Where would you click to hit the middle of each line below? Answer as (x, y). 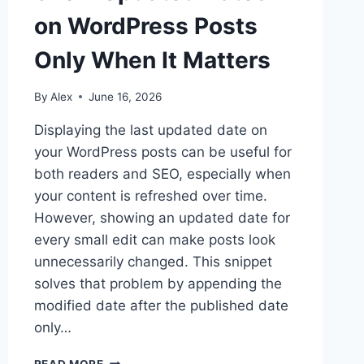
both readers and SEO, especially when (162, 173)
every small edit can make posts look (154, 239)
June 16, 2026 (125, 96)
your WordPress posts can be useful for (162, 152)
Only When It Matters (152, 60)
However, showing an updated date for (162, 217)
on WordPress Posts (145, 26)
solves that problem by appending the (158, 283)
